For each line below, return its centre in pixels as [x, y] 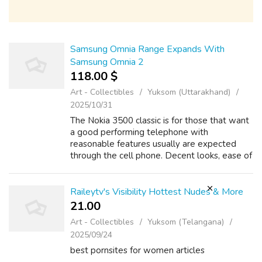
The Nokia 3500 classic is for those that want [160, 120]
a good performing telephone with [139, 132]
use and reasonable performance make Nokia [160, 167]
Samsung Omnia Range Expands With [147, 49]
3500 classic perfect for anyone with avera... [158, 179]
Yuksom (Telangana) [186, 222]
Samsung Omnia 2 [107, 62]
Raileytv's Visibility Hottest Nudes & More [157, 192]
